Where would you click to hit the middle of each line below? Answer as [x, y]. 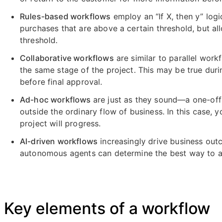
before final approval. [61, 82]
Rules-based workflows [65, 16]
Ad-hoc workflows [56, 100]
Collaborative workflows [67, 58]
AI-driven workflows [59, 141]
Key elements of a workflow [107, 208]
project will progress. [60, 123]
